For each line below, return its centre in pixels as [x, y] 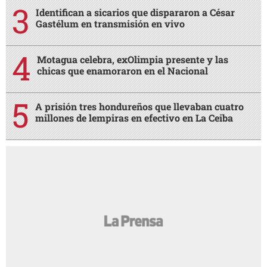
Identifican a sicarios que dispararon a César [135, 12]
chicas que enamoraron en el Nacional [122, 70]
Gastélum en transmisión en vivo [110, 23]
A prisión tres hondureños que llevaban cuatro [139, 106]
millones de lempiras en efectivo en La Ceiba [134, 117]
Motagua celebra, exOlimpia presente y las [133, 59]
